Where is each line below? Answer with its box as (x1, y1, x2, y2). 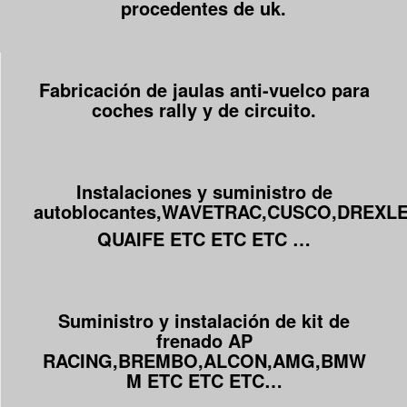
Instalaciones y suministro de (75, 178, 333, 205)
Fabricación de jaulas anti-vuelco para (38, 76, 370, 104)
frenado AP (155, 327, 253, 354)
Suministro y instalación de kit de (58, 307, 350, 334)
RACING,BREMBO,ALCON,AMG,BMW (42, 347, 366, 374)
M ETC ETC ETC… (125, 367, 283, 394)
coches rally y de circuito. (92, 96, 316, 124)
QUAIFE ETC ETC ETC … (97, 225, 311, 253)
